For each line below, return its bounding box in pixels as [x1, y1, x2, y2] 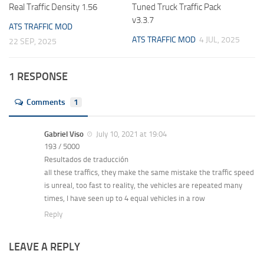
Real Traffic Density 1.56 [9, 1, 97, 12]
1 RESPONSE [9, 70, 68, 84]
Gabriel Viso [44, 130, 84, 139]
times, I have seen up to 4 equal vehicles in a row [44, 194, 205, 203]
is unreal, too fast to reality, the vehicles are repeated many [44, 181, 242, 190]
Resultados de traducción [44, 155, 128, 164]
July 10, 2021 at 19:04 [94, 130, 167, 139]
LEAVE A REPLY [9, 240, 80, 254]
